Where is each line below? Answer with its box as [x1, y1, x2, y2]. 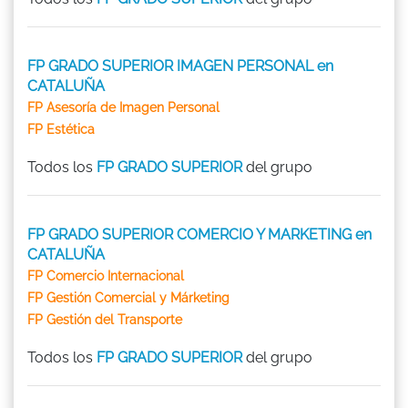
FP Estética [27, 121, 95, 137]
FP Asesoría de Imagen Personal [27, 99, 219, 115]
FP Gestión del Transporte [27, 311, 182, 327]
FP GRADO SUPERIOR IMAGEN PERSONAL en [27, 56, 333, 75]
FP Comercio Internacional [27, 268, 184, 283]
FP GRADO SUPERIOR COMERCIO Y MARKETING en [27, 225, 372, 243]
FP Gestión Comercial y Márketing [27, 290, 229, 305]
